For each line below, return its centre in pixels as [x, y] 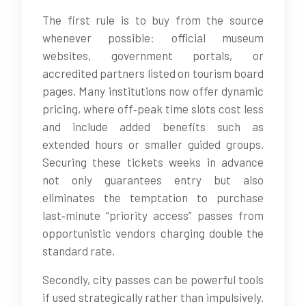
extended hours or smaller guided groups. [153, 144]
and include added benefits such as [153, 126]
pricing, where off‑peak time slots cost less [153, 109]
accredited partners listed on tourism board [153, 73]
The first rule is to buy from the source [153, 20]
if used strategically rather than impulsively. [153, 297]
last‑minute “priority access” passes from [153, 215]
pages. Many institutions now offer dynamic [153, 91]
